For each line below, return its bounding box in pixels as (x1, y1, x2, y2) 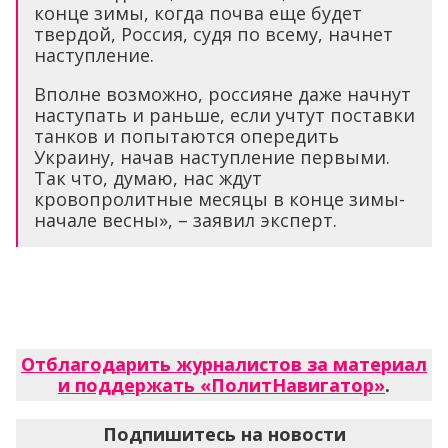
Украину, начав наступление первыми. (34, 145, 390, 170)
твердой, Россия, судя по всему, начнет (34, 22, 393, 47)
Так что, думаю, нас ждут (34, 166, 262, 191)
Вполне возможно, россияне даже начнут (34, 82, 411, 107)
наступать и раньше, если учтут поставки (34, 103, 415, 128)
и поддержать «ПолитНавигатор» (58, 373, 385, 398)
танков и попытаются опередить (34, 124, 339, 149)
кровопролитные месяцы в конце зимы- (34, 187, 405, 212)
